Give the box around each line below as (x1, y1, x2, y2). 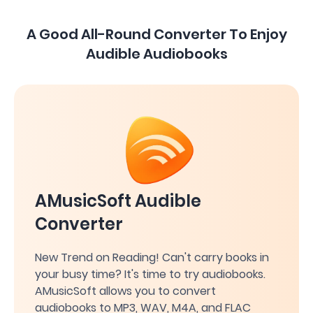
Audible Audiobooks (85, 43, 228, 64)
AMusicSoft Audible (35, 189, 201, 212)
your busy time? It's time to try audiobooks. (35, 265, 265, 282)
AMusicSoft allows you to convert (35, 282, 216, 299)
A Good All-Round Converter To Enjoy (26, 24, 287, 44)
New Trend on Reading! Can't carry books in (35, 249, 269, 265)
